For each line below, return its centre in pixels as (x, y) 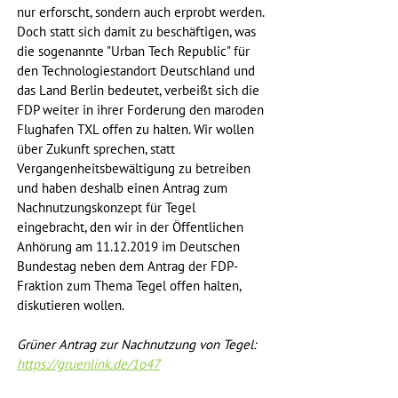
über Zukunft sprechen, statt (98, 150)
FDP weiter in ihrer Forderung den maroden (142, 111)
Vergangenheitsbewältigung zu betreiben (135, 169)
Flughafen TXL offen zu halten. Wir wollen (137, 130)
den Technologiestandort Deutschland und (138, 72)
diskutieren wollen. (71, 306)
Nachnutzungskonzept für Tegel (108, 208)
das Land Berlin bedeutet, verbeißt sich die (140, 91)
